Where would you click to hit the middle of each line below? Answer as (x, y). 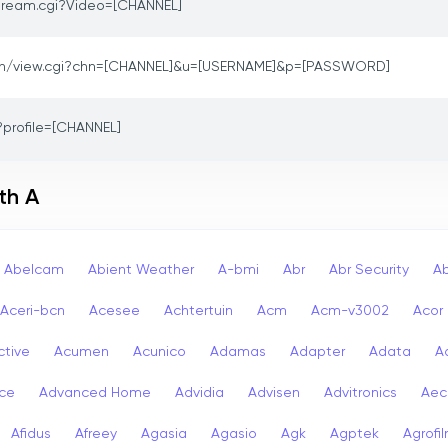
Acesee (114, 310)
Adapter (317, 351)
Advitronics (360, 392)
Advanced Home (95, 392)
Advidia (199, 392)
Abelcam (34, 269)
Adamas (238, 351)
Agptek (354, 433)
